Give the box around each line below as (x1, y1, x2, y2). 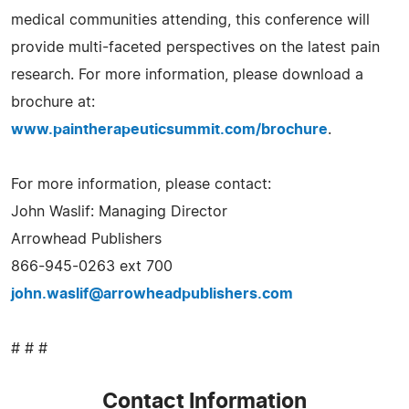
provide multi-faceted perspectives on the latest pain (11, 39, 380, 55)
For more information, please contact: (11, 176, 271, 192)
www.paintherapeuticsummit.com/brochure (11, 121, 328, 137)
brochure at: (11, 94, 95, 110)
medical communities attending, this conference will (11, 12, 370, 27)
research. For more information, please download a (11, 67, 363, 82)
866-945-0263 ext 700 (11, 258, 173, 274)
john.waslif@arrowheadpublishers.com (11, 286, 293, 301)
